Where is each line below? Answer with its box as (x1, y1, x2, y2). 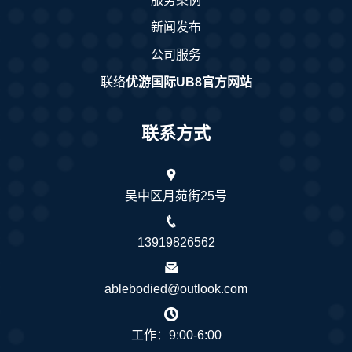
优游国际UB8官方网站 (125, 75, 252, 90)
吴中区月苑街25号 (125, 189, 227, 203)
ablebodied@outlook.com (104, 282, 247, 296)
